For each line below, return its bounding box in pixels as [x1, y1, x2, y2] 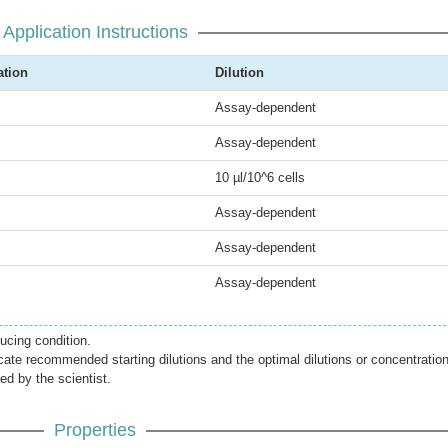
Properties [54, 420, 136, 440]
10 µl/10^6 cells [215, 170, 305, 185]
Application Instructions [2, 22, 188, 42]
